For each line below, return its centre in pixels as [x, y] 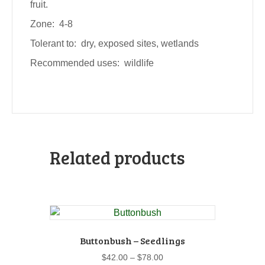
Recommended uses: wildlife [92, 63]
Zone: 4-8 [51, 24]
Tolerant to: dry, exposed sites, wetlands [114, 43]
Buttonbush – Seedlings [132, 240]
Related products [117, 157]
